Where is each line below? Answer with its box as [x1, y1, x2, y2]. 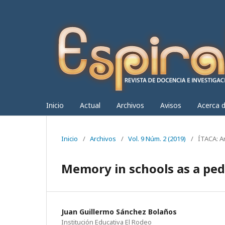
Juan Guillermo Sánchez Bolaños [61, 207, 177, 216]
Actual [80, 100, 100, 110]
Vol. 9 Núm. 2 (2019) [128, 134, 186, 143]
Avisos [160, 100, 181, 110]
